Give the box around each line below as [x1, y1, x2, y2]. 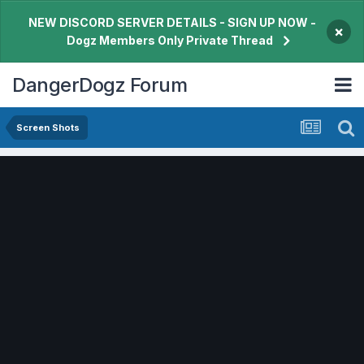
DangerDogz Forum [12, 72, 187, 97]
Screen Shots [16, 122, 80, 133]
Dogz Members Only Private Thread [66, 33, 273, 47]
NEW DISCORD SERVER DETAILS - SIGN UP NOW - [28, 15, 316, 29]
